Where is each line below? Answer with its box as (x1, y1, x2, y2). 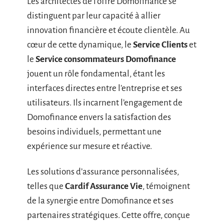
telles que (27, 181, 65, 191)
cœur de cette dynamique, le (27, 39, 133, 49)
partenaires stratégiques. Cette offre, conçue (27, 210, 190, 220)
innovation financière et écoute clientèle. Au (27, 25, 190, 35)
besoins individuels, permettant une (27, 126, 161, 136)
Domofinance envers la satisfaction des (27, 112, 171, 122)
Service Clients (133, 39, 187, 49)
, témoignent (142, 181, 190, 191)
